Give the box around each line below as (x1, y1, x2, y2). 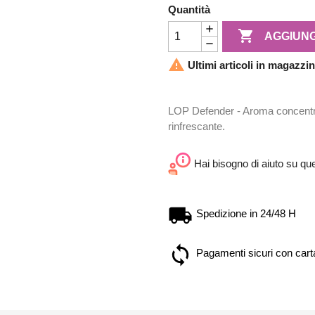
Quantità (168, 3, 210, 15)
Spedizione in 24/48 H (196, 207, 296, 219)
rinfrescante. (168, 120, 225, 132)
